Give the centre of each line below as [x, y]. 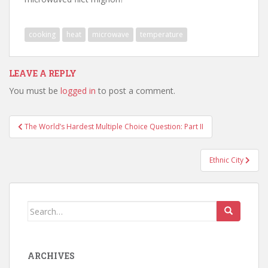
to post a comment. [135, 91]
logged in [78, 91]
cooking [42, 35]
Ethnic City [227, 160]
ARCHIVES [51, 256]
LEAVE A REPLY [43, 74]
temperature [162, 35]
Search [42, 208]
